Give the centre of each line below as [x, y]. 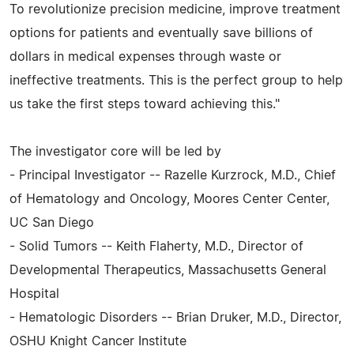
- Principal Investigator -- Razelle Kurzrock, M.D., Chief [173, 175]
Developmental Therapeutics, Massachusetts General [168, 270]
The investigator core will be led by [115, 151]
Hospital [34, 294]
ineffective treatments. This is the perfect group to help [176, 80]
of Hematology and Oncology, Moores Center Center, [169, 199]
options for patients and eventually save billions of [161, 33]
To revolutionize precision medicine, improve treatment [175, 9]
